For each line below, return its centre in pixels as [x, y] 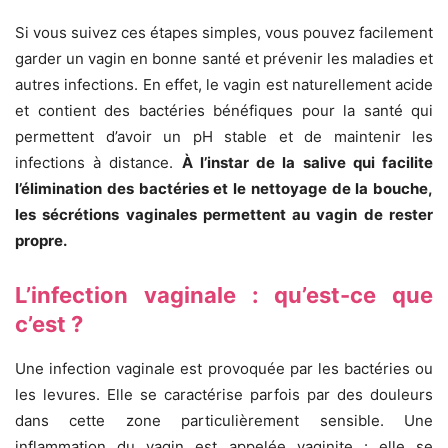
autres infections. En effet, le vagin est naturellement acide [224, 84]
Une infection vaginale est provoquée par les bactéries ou [224, 368]
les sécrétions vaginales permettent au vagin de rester [224, 214]
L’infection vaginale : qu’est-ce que [224, 294]
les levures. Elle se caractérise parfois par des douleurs [224, 394]
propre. [41, 240]
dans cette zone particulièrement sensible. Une [224, 420]
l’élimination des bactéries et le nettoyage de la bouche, [224, 188]
